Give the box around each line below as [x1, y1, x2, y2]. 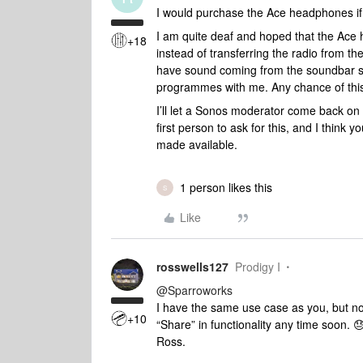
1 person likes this [180, 179, 272, 195]
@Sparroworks [156, 282, 233, 298]
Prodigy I [235, 258, 280, 275]
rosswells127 [156, 258, 228, 275]
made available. [156, 136, 241, 152]
